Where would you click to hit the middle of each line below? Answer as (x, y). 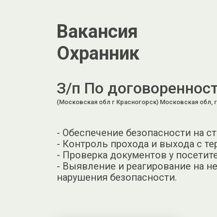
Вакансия (97, 32)
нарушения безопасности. (117, 178)
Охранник (98, 54)
